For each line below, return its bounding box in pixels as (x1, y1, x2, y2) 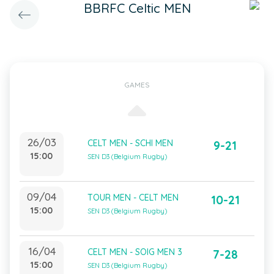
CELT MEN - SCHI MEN (87, 138, 173, 149)
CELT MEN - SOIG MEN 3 (87, 246, 182, 257)
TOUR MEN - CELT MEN (87, 192, 179, 203)
